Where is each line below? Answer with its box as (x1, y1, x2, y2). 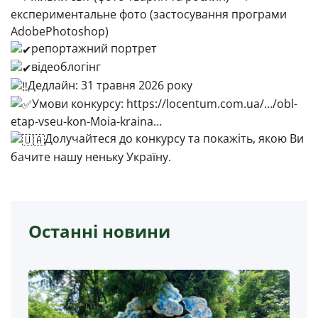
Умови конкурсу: (32, 95, 126, 111)
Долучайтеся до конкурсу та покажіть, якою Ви (45, 131, 304, 147)
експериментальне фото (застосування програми (11, 6, 287, 23)
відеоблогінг (31, 59, 101, 75)
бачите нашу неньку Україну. (11, 149, 171, 165)
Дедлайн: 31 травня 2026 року (28, 77, 192, 93)
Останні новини (28, 219, 170, 243)
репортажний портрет (31, 40, 157, 57)
